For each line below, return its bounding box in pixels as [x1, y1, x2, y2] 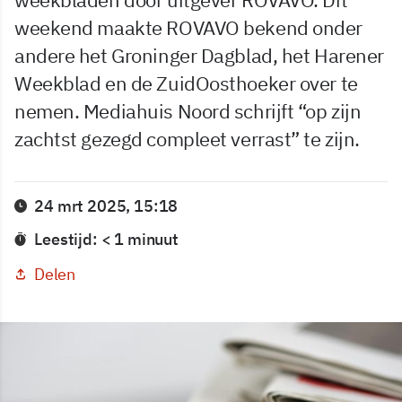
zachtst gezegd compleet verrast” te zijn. [14, 126, 360, 152]
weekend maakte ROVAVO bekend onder [14, 14, 363, 40]
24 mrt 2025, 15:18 [34, 196, 179, 216]
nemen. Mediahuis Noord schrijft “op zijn [14, 98, 362, 124]
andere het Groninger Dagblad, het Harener [14, 42, 384, 68]
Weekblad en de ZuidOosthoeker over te [14, 70, 358, 96]
